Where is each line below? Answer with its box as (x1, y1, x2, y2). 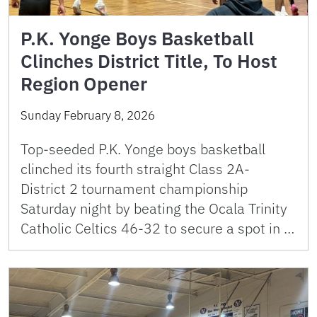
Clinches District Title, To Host (21, 49, 277, 73)
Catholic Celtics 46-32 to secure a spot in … (21, 219, 294, 238)
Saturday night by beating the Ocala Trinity (21, 199, 287, 218)
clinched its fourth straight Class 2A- (21, 159, 250, 178)
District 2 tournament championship (21, 179, 248, 198)
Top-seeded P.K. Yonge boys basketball (21, 139, 265, 158)
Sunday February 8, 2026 (21, 108, 155, 123)
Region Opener (21, 71, 147, 96)
